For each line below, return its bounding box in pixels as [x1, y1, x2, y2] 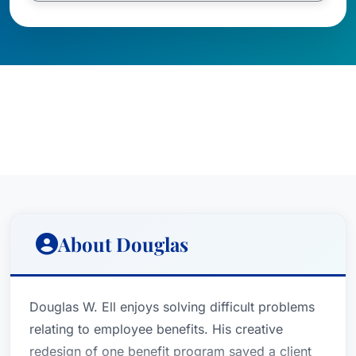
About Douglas [58, 231, 188, 257]
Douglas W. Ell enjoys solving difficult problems [29, 299, 315, 315]
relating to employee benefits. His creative [29, 321, 283, 337]
